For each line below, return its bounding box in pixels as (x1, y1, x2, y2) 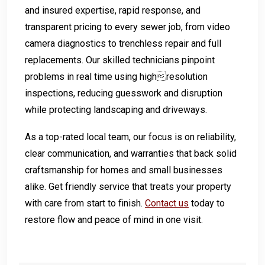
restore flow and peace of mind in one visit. (25, 214, 203, 225)
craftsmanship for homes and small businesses (25, 164, 222, 176)
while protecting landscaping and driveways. (25, 104, 207, 115)
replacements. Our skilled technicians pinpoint (25, 54, 215, 66)
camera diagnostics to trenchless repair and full (25, 37, 221, 49)
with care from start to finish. (25, 197, 145, 209)
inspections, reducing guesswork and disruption (25, 87, 222, 99)
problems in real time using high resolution (25, 70, 208, 82)
